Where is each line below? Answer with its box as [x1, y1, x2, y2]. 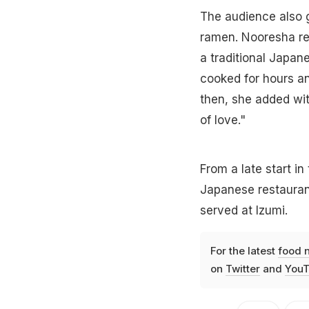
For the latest [210, 244, 278, 258]
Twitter [225, 262, 260, 276]
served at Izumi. [199, 203, 288, 218]
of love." [199, 113, 246, 128]
